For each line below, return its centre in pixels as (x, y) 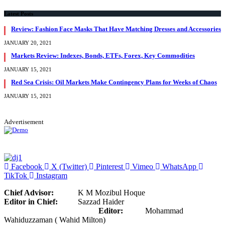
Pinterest (109, 166)
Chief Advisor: (29, 192)
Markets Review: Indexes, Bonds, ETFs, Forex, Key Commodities (103, 55)
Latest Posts (19, 14)
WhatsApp (179, 166)
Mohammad (153, 210)
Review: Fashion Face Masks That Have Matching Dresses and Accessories (116, 29)
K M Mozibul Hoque (99, 192)
